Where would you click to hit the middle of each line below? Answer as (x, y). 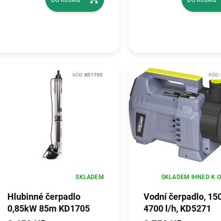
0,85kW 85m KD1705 (49, 208)
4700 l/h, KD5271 (177, 208)
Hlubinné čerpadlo (44, 196)
